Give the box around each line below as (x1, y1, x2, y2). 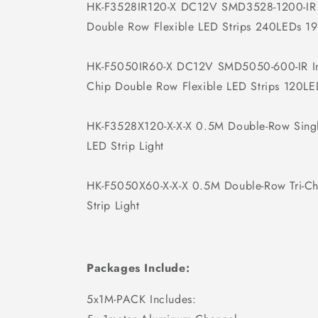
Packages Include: (87, 260, 190, 276)
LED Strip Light (87, 138, 164, 154)
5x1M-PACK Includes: (87, 291, 197, 307)
